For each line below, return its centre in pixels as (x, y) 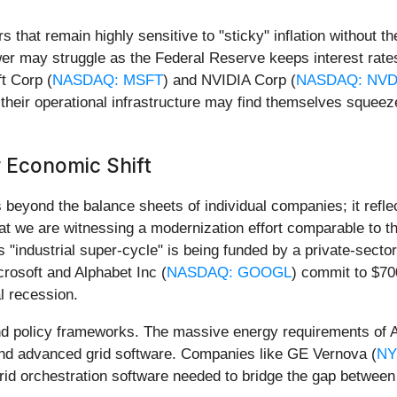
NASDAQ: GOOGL (229, 272)
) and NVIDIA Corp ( (230, 80)
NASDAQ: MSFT (108, 80)
